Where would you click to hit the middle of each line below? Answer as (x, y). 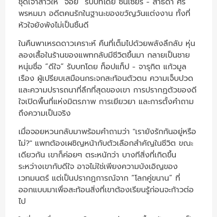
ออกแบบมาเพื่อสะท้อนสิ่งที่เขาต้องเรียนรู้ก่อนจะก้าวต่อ (106, 190)
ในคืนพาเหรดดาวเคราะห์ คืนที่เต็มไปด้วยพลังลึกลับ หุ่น (107, 43)
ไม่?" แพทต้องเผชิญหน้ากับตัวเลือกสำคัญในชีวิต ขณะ (106, 143)
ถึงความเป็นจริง (45, 113)
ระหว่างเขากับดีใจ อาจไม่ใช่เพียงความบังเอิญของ (98, 166)
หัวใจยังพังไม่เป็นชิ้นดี (54, 25)
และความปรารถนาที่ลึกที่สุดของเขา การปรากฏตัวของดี (108, 90)
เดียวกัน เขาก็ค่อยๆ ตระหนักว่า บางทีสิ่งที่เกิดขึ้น (98, 155)
